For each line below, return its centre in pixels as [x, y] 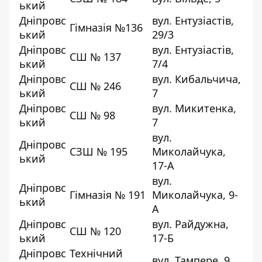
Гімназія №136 [106, 27]
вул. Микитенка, [194, 108]
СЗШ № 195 [99, 151]
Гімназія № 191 [108, 194]
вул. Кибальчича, [196, 79]
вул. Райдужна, [190, 224]
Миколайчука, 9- [195, 194]
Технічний [96, 253]
